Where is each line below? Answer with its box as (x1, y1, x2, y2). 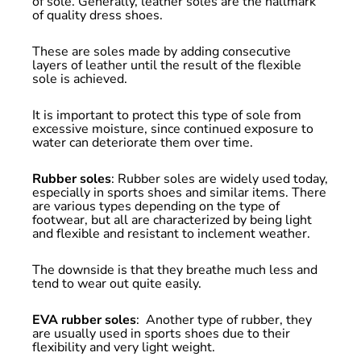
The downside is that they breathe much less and (31, 261, 317, 279)
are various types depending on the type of (31, 197, 280, 215)
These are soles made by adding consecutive (31, 43, 291, 60)
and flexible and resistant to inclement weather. (31, 225, 310, 243)
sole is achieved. (31, 70, 127, 88)
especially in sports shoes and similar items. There (31, 184, 326, 201)
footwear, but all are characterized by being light (31, 211, 312, 229)
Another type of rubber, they (145, 311, 312, 329)
